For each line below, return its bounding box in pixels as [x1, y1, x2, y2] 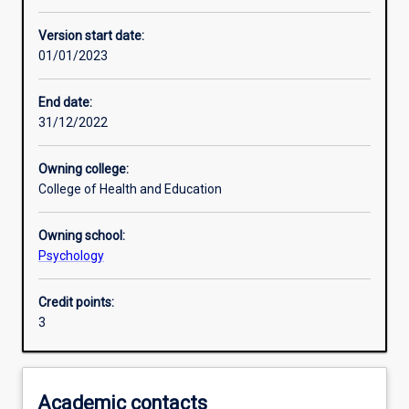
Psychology [38, 248, 104, 264]
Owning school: [38, 228, 125, 244]
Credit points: [38, 295, 114, 310]
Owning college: [38, 162, 129, 177]
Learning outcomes [44, 130, 155, 145]
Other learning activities [44, 2, 180, 17]
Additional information [44, 257, 173, 273]
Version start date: [38, 28, 144, 44]
